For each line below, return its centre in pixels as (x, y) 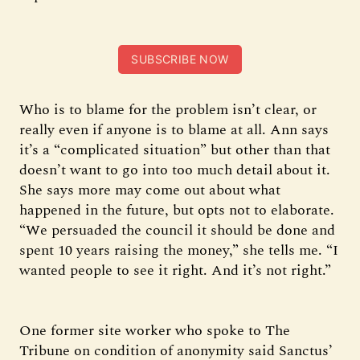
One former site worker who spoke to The (155, 331)
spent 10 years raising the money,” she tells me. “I (179, 250)
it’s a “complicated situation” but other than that (175, 150)
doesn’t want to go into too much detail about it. (175, 170)
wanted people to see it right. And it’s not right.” (175, 270)
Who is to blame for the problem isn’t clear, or (168, 110)
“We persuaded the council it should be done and (177, 230)
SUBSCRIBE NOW (180, 59)
